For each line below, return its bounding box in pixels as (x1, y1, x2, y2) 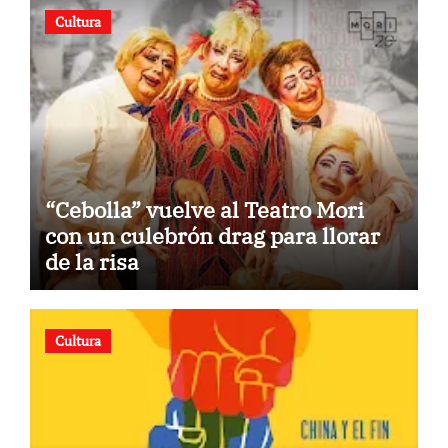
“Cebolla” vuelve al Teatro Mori (44, 194, 364, 224)
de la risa (44, 246, 139, 276)
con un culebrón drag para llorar (44, 220, 380, 250)
